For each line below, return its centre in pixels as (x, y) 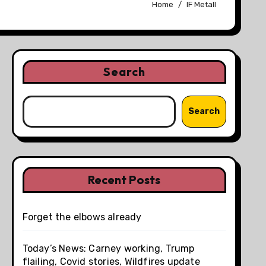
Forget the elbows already (82, 217)
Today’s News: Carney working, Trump (108, 248)
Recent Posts (124, 179)
